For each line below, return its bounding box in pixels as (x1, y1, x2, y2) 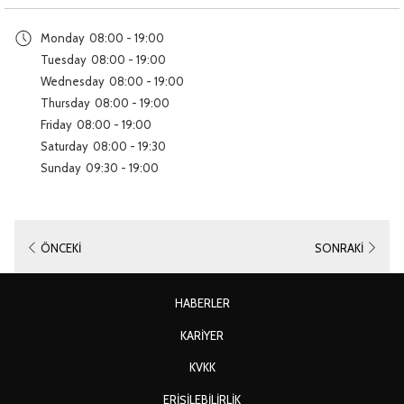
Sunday (41, 161, 81, 175)
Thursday (41, 96, 90, 110)
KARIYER (180, 327, 224, 343)
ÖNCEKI (41, 240, 81, 255)
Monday (41, 31, 85, 45)
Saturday (41, 139, 88, 153)
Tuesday (41, 52, 87, 67)
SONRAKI (315, 240, 363, 255)
